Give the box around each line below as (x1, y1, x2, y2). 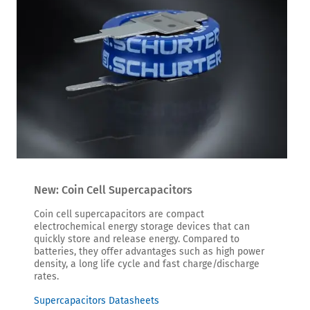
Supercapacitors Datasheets (34, 294, 159, 307)
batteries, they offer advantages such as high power (34, 245, 264, 257)
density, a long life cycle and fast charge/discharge (34, 257, 259, 270)
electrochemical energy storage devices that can (34, 220, 250, 232)
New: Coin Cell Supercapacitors (34, 183, 192, 197)
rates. (34, 270, 59, 282)
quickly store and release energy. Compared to (34, 232, 239, 245)
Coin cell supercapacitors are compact (34, 208, 204, 220)
